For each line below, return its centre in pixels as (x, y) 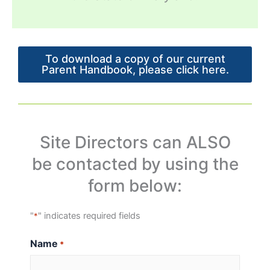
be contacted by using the (135, 164)
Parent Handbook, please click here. (135, 70)
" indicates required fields (89, 216)
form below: (135, 186)
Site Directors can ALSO (135, 143)
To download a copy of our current (135, 59)
